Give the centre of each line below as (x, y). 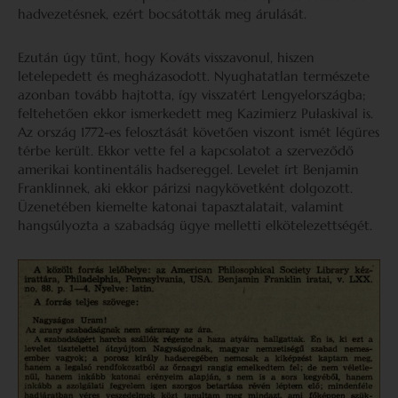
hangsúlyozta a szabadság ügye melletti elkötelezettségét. (195, 225)
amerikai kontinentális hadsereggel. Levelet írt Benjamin (188, 169)
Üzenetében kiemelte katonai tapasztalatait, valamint (181, 207)
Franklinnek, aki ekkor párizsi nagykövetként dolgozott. (185, 188)
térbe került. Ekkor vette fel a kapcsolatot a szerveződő (186, 151)
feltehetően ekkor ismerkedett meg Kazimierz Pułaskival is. (195, 113)
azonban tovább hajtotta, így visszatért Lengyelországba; (192, 95)
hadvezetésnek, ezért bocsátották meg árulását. (162, 14)
